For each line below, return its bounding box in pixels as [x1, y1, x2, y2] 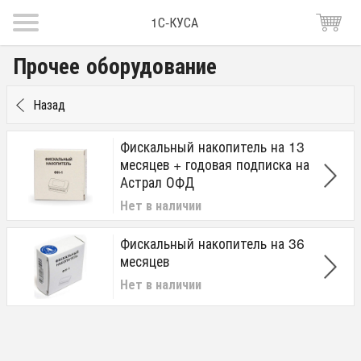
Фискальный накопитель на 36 [120, 232, 305, 253]
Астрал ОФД [120, 171, 194, 192]
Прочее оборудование [13, 49, 217, 81]
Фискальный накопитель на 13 [120, 135, 305, 156]
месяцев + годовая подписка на [120, 153, 309, 174]
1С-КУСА [150, 13, 198, 31]
